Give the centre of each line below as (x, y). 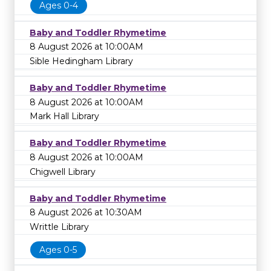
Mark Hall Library (64, 116)
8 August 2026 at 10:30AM (86, 213)
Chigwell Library (63, 171)
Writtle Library (59, 227)
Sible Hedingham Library (81, 61)
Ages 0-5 (58, 250)
